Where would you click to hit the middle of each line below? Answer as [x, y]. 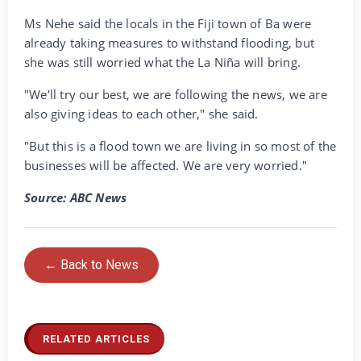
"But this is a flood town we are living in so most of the [180, 145]
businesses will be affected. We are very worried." [166, 165]
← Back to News [91, 264]
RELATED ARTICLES [96, 338]
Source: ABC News [76, 197]
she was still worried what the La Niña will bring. [163, 62]
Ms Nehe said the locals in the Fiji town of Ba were [168, 23]
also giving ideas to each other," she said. [141, 113]
